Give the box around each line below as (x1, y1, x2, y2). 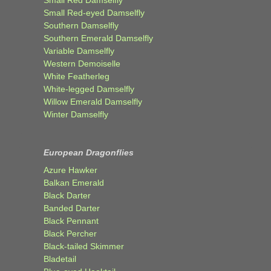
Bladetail (44, 253, 76, 264)
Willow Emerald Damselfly (44, 96, 142, 106)
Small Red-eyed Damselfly (44, 7, 145, 18)
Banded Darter (44, 203, 100, 213)
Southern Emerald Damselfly (44, 33, 153, 43)
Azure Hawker (44, 165, 97, 175)
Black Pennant (44, 215, 99, 226)
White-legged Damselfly (44, 83, 134, 94)
